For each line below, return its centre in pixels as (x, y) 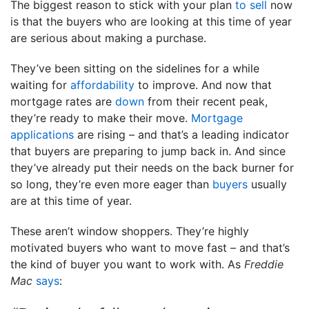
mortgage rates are (63, 101)
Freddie (264, 264)
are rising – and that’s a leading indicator (181, 134)
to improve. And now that (203, 84)
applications (42, 134)
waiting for (40, 84)
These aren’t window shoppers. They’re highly (130, 231)
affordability (102, 84)
